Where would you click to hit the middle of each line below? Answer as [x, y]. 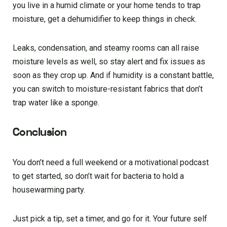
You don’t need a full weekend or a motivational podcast [111, 162]
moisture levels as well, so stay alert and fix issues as [109, 61]
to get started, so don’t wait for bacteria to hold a [98, 176]
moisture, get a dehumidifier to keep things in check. [105, 19]
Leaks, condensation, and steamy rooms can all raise [106, 48]
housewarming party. [49, 190]
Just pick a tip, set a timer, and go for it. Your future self [110, 218]
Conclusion [40, 132]
